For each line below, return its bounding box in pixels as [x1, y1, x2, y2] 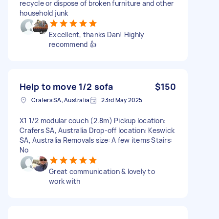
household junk [20, 8, 68, 18]
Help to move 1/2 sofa [20, 80, 113, 92]
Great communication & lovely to [49, 166, 155, 176]
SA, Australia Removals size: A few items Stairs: [20, 135, 173, 145]
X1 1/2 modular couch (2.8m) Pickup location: [20, 115, 166, 125]
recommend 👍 [49, 39, 96, 49]
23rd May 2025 [101, 95, 143, 104]
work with [49, 176, 81, 186]
